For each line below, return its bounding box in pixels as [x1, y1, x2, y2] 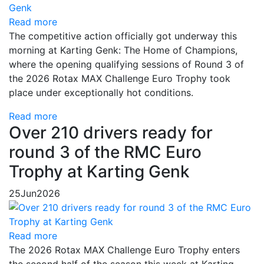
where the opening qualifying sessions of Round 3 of [9, 58, 244, 71]
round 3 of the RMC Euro [9, 142, 202, 163]
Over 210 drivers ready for [9, 123, 213, 143]
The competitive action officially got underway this [9, 30, 237, 42]
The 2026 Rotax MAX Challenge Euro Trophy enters [9, 244, 240, 256]
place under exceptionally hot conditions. [9, 87, 193, 99]
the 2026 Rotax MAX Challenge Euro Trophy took [9, 72, 230, 85]
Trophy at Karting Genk [9, 161, 190, 182]
